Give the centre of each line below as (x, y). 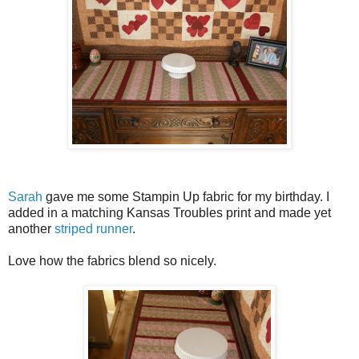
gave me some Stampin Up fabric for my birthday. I (186, 197)
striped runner (93, 229)
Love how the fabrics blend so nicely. (112, 261)
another (31, 229)
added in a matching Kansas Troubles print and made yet (169, 213)
